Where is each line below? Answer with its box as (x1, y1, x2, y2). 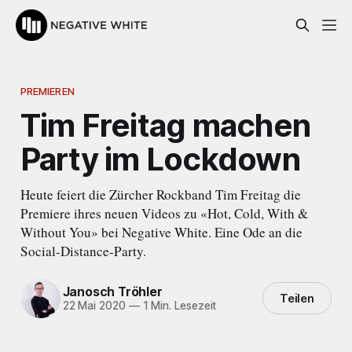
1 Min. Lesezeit (139, 299, 217, 313)
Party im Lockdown (20, 139, 300, 178)
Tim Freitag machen (20, 105, 311, 145)
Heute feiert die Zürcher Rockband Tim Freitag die (20, 185, 301, 203)
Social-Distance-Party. (20, 241, 146, 260)
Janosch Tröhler (62, 284, 163, 300)
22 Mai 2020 (62, 299, 126, 313)
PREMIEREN (20, 84, 75, 97)
